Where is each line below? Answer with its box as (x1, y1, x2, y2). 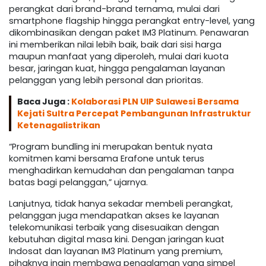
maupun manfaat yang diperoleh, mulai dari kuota (9, 50, 229, 63)
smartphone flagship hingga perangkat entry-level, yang (9, 15, 255, 27)
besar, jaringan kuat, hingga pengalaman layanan (9, 62, 225, 75)
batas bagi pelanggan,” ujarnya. (9, 176, 148, 189)
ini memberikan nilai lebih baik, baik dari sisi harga (9, 39, 221, 51)
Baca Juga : (17, 96, 71, 108)
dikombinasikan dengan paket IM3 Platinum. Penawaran (9, 27, 249, 39)
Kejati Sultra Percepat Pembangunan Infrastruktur (17, 107, 251, 120)
